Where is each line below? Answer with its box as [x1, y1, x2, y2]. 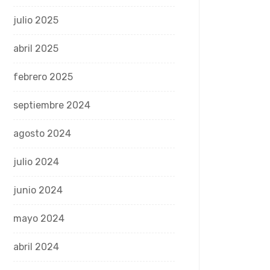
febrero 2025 [13, 71, 73, 83]
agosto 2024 [13, 128, 71, 139]
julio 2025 [13, 14, 58, 26]
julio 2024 [13, 156, 59, 168]
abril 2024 [13, 241, 59, 253]
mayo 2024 [13, 213, 64, 224]
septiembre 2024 [13, 99, 90, 111]
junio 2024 [13, 184, 63, 196]
